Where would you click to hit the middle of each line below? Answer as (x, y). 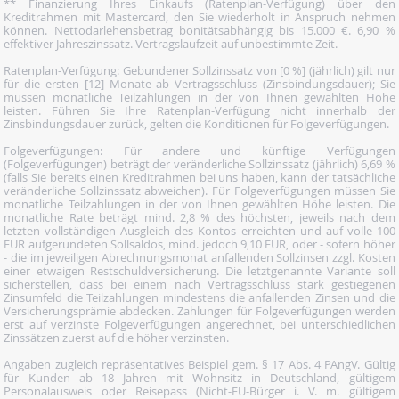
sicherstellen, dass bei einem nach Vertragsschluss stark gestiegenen (199, 285)
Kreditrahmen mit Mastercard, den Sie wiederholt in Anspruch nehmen (199, 17)
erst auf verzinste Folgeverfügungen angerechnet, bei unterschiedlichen (199, 325)
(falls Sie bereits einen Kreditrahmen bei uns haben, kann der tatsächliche (199, 178)
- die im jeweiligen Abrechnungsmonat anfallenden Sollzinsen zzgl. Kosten (199, 258)
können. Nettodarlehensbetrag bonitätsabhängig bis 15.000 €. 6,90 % (199, 31)
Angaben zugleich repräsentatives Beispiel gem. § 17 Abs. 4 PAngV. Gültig (199, 365)
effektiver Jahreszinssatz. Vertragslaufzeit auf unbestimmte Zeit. (171, 44)
